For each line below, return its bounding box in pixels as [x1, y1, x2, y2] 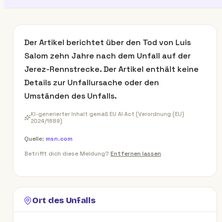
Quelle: [24, 135, 44, 143]
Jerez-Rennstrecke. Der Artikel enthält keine [24, 64, 199, 74]
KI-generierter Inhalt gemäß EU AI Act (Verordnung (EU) [30, 111, 184, 117]
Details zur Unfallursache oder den [24, 77, 159, 88]
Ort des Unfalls [32, 195, 96, 206]
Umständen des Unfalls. [24, 91, 117, 101]
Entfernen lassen [111, 150, 161, 158]
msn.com [46, 135, 72, 143]
